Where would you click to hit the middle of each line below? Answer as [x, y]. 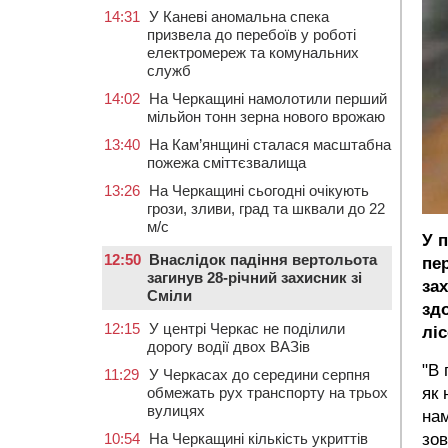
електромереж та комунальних [253, 52]
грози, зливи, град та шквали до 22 [266, 208]
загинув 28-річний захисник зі [254, 277]
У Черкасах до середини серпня [259, 374]
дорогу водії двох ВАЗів [228, 346]
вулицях [176, 410]
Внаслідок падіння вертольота [263, 259]
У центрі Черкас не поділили [247, 328]
